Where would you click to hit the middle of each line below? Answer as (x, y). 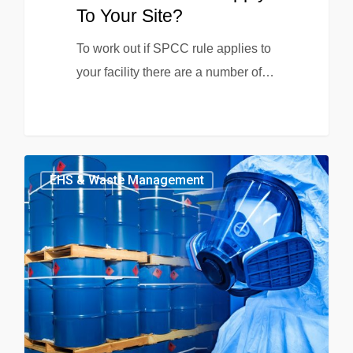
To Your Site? (129, 15)
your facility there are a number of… (175, 72)
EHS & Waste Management (127, 180)
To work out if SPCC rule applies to (173, 48)
